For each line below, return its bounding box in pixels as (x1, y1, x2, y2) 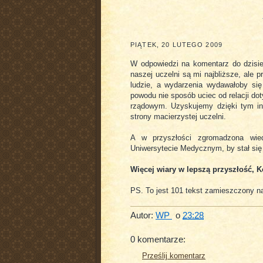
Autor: (130, 210, 156, 221)
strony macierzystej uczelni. (130, 112, 226, 121)
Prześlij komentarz (142, 251, 205, 260)
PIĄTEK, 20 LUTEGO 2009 (130, 41, 223, 48)
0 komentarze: (130, 234, 186, 245)
